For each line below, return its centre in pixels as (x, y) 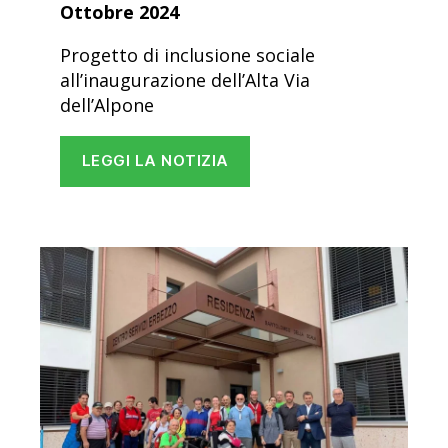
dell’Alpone (107, 104)
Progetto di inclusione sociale (187, 54)
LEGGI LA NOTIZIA (155, 161)
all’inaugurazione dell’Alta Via (185, 79)
